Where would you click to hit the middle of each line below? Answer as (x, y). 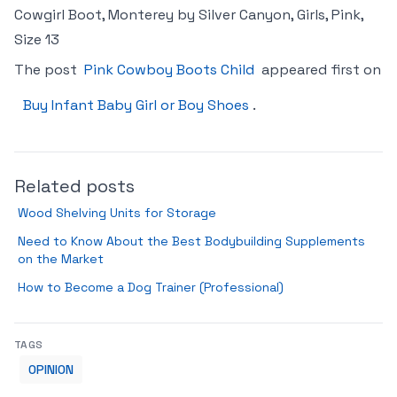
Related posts (74, 186)
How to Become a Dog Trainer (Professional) (151, 287)
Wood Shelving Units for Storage (117, 213)
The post (47, 70)
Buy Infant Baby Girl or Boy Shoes (136, 105)
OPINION (51, 370)
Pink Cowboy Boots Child (169, 70)
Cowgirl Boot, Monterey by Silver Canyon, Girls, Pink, (189, 15)
